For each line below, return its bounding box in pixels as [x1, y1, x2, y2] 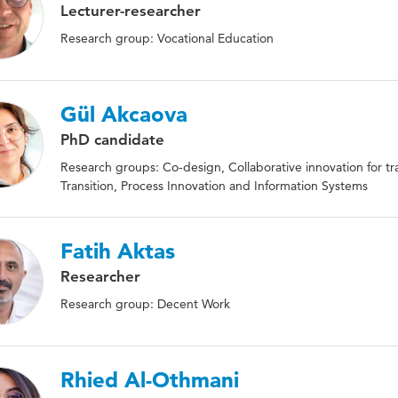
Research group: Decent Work [60, 296, 230, 312]
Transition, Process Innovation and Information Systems [60, 178, 368, 194]
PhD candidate [60, 131, 164, 148]
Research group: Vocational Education [60, 30, 274, 46]
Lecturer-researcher [60, 2, 201, 20]
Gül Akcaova [60, 101, 187, 127]
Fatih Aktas [60, 238, 175, 264]
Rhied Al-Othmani [60, 367, 239, 393]
